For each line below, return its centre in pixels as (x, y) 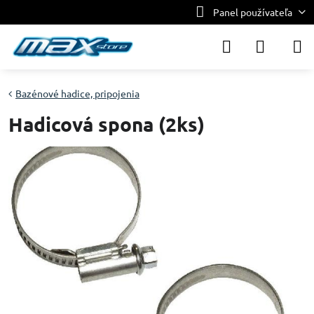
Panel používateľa (252, 12)
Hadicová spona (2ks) (107, 124)
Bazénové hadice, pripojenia (77, 93)
